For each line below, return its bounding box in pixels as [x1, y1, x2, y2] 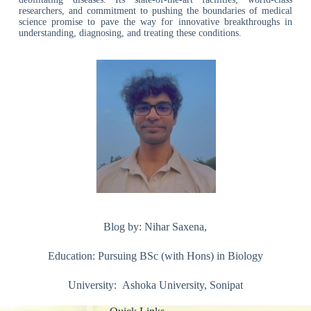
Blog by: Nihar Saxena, [103, 221, 208, 233]
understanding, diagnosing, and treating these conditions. [18, 28, 242, 38]
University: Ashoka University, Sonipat [67, 279, 243, 291]
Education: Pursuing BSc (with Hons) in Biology [47, 250, 263, 262]
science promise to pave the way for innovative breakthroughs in [18, 17, 293, 27]
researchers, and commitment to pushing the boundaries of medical [18, 6, 293, 16]
